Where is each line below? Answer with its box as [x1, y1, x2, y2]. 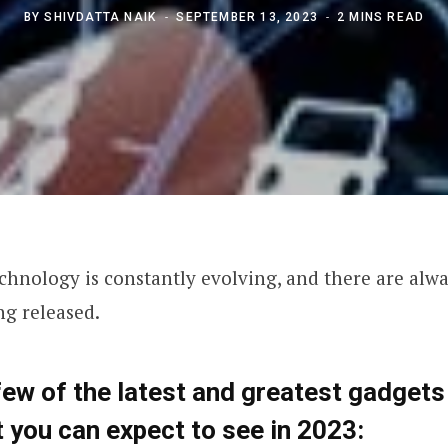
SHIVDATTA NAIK [44, 9, 157, 24]
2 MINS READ [337, 9, 425, 24]
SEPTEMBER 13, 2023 [176, 9, 319, 24]
